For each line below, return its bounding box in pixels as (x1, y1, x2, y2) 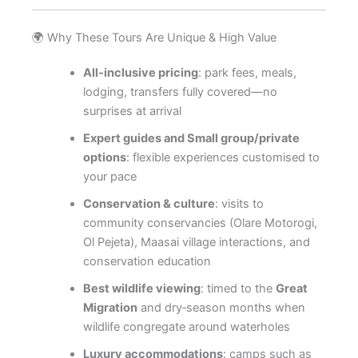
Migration (82, 300, 137, 315)
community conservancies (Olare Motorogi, (82, 215, 317, 230)
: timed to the (200, 280, 276, 296)
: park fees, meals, (197, 65, 296, 80)
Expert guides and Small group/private (82, 130, 300, 145)
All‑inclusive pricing (82, 65, 198, 80)
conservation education (82, 253, 211, 268)
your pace (82, 169, 137, 184)
